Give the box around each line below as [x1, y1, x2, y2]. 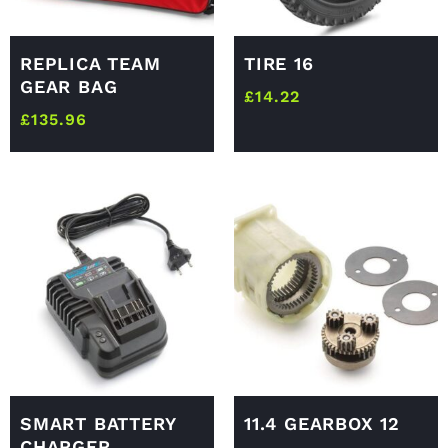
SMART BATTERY [20, 413, 176, 435]
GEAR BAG [20, 76, 118, 98]
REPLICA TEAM [20, 53, 161, 75]
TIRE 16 [244, 53, 314, 75]
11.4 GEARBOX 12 [244, 413, 400, 435]
